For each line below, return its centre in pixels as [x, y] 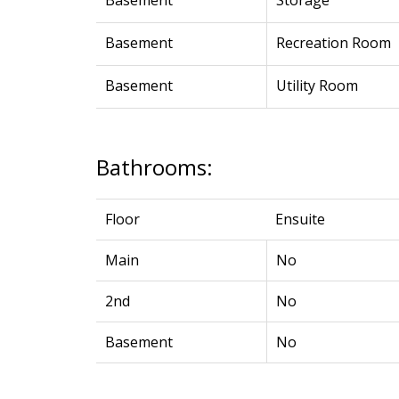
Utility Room [317, 86]
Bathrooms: [154, 167]
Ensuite [300, 220]
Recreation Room [333, 43]
